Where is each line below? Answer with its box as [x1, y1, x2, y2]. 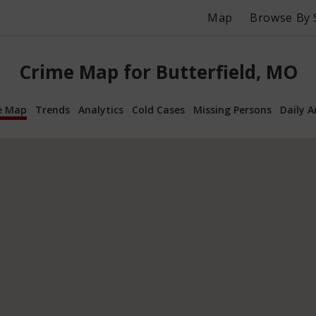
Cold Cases [132, 102, 185, 116]
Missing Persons [193, 102, 272, 116]
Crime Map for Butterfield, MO [18, 59, 298, 85]
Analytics [78, 102, 123, 116]
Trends [35, 102, 70, 116]
